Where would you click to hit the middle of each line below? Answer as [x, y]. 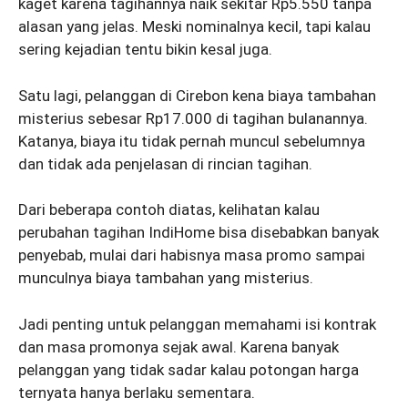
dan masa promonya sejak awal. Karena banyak [178, 347]
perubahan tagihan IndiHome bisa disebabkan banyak [199, 233]
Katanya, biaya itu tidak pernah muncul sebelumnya [192, 141]
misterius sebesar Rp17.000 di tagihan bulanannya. [193, 118]
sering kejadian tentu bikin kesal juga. [145, 50]
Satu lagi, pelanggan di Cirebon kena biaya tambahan [197, 95]
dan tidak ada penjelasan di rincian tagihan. [165, 163]
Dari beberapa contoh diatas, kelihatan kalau [169, 210]
